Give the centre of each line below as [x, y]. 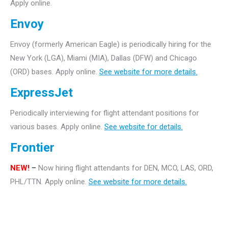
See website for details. [144, 127]
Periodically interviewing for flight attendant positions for [105, 113]
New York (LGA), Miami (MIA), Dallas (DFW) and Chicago [104, 58]
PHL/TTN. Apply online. [49, 182]
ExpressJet [41, 93]
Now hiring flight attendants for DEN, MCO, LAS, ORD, [126, 168]
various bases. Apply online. [57, 127]
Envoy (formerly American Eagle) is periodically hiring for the [111, 44]
